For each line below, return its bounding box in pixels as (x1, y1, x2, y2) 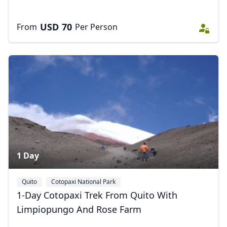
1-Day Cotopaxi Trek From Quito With (17, 189, 177, 202)
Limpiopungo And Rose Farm (17, 203, 141, 216)
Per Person (75, 21, 118, 33)
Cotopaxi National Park (51, 177, 116, 186)
